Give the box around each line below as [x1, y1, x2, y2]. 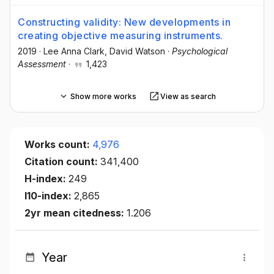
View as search [160, 91, 216, 101]
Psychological [172, 46, 228, 57]
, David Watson [105, 46, 165, 57]
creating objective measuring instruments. [18, 29, 223, 42]
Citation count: [24, 155, 100, 168]
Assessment [18, 59, 66, 70]
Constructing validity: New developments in [18, 16, 231, 29]
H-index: [24, 172, 68, 185]
